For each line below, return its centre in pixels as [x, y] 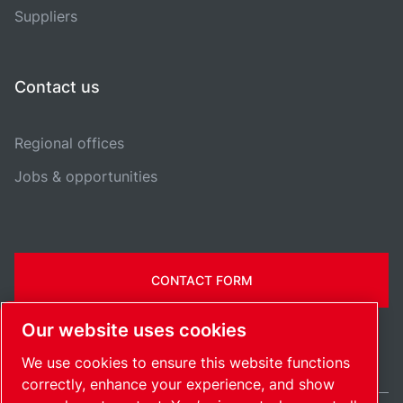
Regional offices [69, 143]
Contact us [57, 87]
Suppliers [46, 16]
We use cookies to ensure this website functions [186, 363]
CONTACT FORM [201, 280]
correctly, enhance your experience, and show [178, 385]
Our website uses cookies [134, 331]
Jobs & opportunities [86, 176]
